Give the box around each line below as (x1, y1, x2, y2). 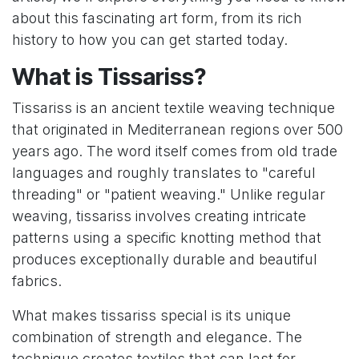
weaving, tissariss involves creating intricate (12, 208, 306, 225)
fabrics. (12, 272, 62, 290)
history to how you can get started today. (12, 31, 288, 49)
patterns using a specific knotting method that (12, 229, 321, 247)
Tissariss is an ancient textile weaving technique (12, 99, 335, 117)
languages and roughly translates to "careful (12, 164, 316, 182)
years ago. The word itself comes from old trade (12, 143, 337, 160)
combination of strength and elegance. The (12, 329, 302, 346)
